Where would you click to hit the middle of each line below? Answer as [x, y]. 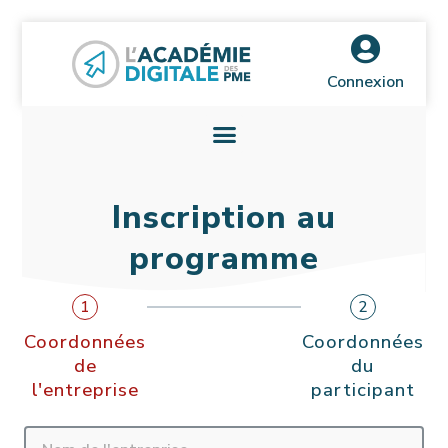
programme [224, 259]
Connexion [365, 82]
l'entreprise [85, 390]
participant [362, 390]
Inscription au [224, 218]
